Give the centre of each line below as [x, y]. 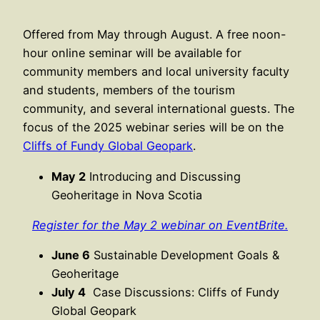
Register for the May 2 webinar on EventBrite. [160, 225]
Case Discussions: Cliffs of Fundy [182, 292]
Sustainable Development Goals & [185, 255]
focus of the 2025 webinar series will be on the [153, 127]
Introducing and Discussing [163, 176]
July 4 [69, 292]
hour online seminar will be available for [132, 53]
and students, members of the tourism [129, 90]
